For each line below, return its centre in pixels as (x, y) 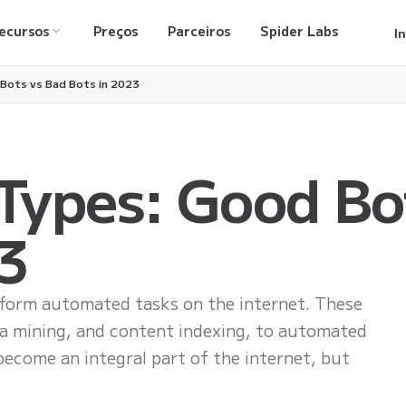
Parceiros (198, 31)
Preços (116, 31)
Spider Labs (299, 31)
